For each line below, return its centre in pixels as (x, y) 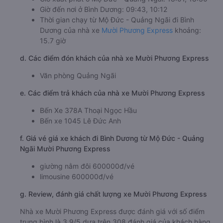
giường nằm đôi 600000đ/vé (87, 166)
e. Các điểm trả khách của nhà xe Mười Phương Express (112, 93)
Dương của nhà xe (71, 30)
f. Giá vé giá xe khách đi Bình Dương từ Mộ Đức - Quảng (112, 138)
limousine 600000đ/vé (77, 176)
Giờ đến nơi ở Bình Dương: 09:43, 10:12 (104, 9)
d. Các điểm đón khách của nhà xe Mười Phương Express (114, 58)
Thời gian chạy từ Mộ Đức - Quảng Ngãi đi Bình (117, 19)
